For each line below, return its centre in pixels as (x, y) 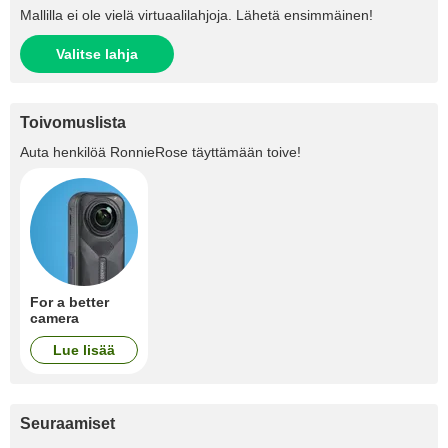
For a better (69, 302)
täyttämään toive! (244, 152)
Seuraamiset (67, 423)
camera (54, 318)
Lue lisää (88, 350)
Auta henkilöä (65, 152)
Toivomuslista (73, 122)
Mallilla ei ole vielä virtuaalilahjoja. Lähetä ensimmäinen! (196, 15)
